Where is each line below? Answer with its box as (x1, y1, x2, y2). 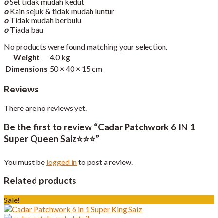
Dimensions (5, 63, 48, 73)
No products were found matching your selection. (4, 41, 167, 51)
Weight (13, 52, 40, 62)
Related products (4, 175, 76, 186)
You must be (4, 157, 46, 166)
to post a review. (77, 157, 133, 166)
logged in (46, 157, 77, 166)
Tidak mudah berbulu (10, 15, 81, 25)
